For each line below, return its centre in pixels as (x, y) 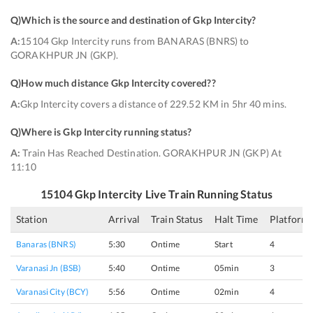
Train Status (177, 219)
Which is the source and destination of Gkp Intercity (137, 20)
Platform (290, 219)
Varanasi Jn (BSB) (49, 268)
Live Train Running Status (208, 194)
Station (32, 219)
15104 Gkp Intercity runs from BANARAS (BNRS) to (135, 41)
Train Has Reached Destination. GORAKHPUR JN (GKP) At (151, 153)
